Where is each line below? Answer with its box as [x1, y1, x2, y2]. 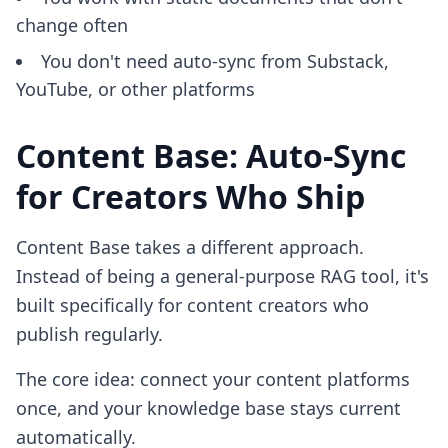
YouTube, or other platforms [16, 77, 255, 101]
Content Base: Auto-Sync [16, 134, 406, 177]
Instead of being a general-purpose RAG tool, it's [16, 264, 429, 288]
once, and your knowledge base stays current [16, 396, 401, 420]
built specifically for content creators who [16, 293, 369, 317]
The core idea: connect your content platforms [16, 367, 410, 391]
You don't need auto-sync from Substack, [41, 49, 389, 73]
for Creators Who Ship [16, 175, 365, 218]
